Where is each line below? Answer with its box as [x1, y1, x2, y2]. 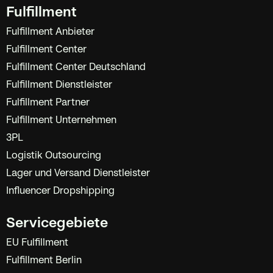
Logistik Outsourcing [6, 149, 101, 161]
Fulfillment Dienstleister [6, 79, 112, 91]
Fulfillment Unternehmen [6, 114, 116, 126]
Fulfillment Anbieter [6, 26, 94, 38]
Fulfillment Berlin [6, 254, 82, 266]
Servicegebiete [6, 214, 108, 231]
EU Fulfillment [6, 236, 68, 249]
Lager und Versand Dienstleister [6, 167, 150, 179]
